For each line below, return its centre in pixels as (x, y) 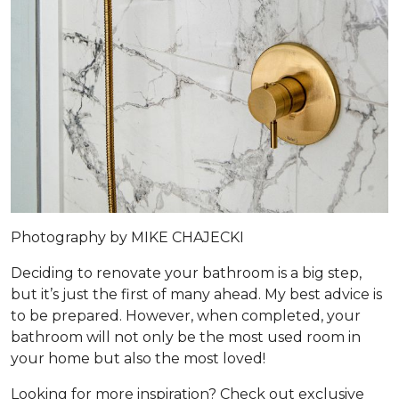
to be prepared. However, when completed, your (186, 316)
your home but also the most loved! (138, 359)
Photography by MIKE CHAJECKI (127, 238)
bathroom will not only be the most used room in (186, 338)
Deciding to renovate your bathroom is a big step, (186, 273)
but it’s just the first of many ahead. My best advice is (196, 295)
